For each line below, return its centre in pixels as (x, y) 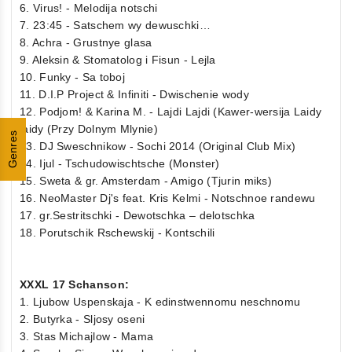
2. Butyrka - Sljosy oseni (82, 319)
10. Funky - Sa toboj (72, 77)
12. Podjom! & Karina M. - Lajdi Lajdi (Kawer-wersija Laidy (171, 111)
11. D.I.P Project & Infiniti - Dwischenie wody (134, 94)
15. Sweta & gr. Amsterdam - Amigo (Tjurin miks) (146, 180)
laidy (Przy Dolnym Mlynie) (89, 128)
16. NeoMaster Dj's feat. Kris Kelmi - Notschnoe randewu (168, 198)
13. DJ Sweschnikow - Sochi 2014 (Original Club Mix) (158, 146)
